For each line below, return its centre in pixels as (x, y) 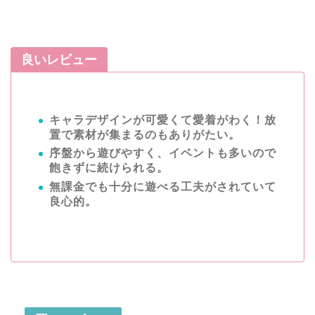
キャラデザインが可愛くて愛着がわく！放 (163, 120)
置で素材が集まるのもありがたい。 (145, 134)
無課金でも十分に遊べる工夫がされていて (163, 186)
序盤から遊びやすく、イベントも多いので (163, 153)
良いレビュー (59, 59)
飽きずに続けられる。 (109, 168)
